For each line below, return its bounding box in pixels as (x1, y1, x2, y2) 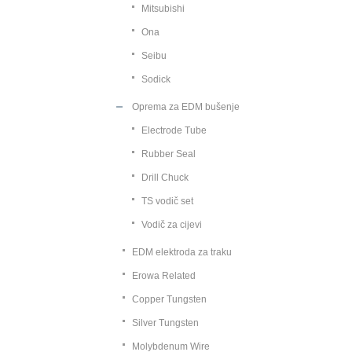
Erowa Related (132, 270, 196, 281)
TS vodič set (141, 196, 193, 207)
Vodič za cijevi (141, 219, 202, 230)
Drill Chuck (141, 172, 189, 183)
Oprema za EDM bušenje (132, 101, 240, 112)
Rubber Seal (141, 148, 196, 159)
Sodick (141, 74, 170, 85)
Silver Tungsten (132, 317, 199, 328)
